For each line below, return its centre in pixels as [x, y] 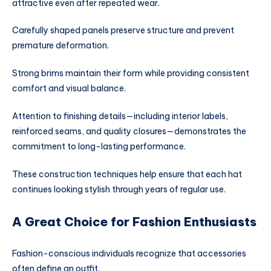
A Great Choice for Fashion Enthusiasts [134, 222]
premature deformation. [60, 46]
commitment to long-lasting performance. [99, 147]
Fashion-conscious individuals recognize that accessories [129, 253]
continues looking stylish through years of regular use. [119, 189]
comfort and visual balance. [69, 89]
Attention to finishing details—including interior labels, [120, 116]
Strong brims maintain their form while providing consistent [131, 73]
